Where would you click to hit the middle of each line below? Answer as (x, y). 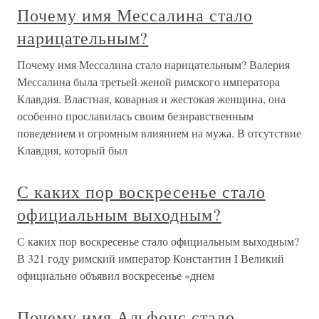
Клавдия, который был (72, 150)
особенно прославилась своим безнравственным (135, 116)
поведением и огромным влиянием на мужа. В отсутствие (159, 133)
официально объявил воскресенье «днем (116, 275)
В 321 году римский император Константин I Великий (151, 258)
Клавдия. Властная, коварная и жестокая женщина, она (151, 99)
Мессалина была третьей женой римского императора (148, 82)
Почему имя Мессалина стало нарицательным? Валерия (153, 64)
